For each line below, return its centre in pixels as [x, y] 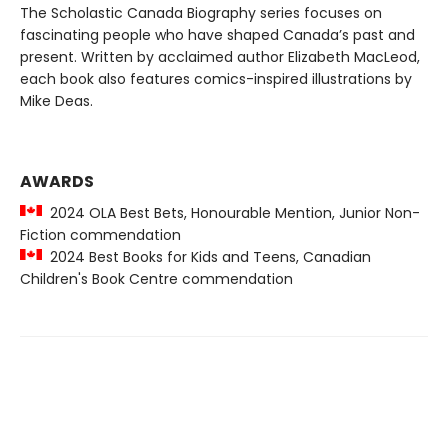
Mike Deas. [56, 101]
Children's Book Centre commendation [156, 279]
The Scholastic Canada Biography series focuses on [201, 13]
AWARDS [57, 181]
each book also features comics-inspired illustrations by [216, 79]
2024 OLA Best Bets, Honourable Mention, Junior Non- [231, 213]
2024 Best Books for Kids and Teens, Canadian [206, 257]
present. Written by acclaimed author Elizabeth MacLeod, [220, 57]
